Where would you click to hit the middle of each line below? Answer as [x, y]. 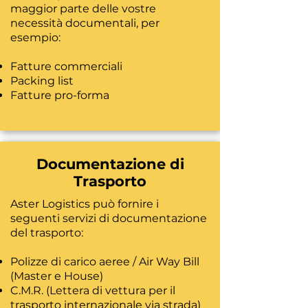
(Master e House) [58, 276]
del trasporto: [47, 233]
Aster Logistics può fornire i [85, 204]
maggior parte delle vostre [83, 9]
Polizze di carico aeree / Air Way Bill [105, 262]
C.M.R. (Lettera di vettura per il [93, 290]
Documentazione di [110, 164]
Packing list [42, 81]
